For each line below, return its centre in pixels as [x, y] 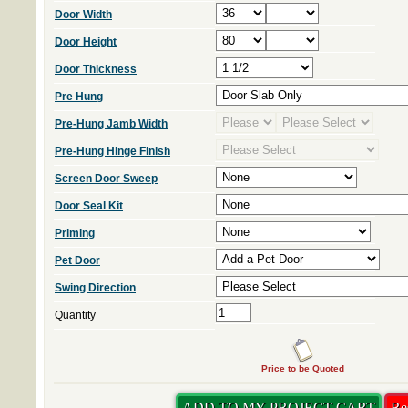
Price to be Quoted [302, 368]
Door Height [86, 42]
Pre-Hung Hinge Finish [112, 151]
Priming [75, 233]
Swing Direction [95, 288]
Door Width [83, 15]
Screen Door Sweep [106, 178]
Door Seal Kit [89, 206]
